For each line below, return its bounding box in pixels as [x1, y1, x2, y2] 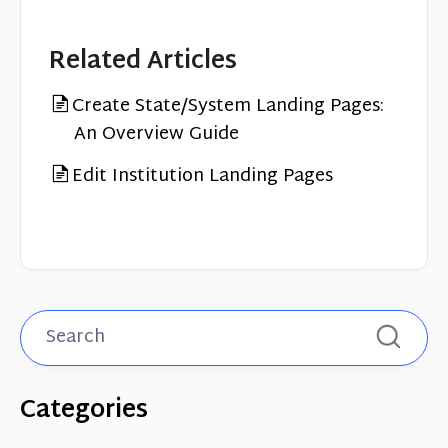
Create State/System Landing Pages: [72, 89, 384, 123]
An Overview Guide [74, 117, 239, 151]
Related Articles [49, 39, 237, 84]
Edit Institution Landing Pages [72, 159, 333, 193]
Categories [20, 388, 148, 433]
